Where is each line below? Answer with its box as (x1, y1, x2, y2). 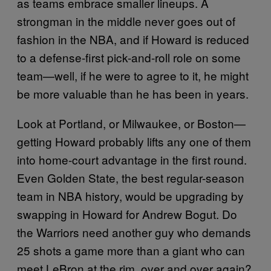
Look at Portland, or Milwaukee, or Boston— (17, 114, 246, 131)
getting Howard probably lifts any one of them (17, 132, 251, 149)
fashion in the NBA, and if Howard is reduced (17, 30, 249, 47)
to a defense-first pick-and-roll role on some (17, 48, 241, 65)
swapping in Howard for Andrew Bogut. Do (17, 205, 237, 222)
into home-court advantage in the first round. (17, 151, 247, 168)
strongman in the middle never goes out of (17, 12, 235, 29)
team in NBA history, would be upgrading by (17, 187, 244, 204)
